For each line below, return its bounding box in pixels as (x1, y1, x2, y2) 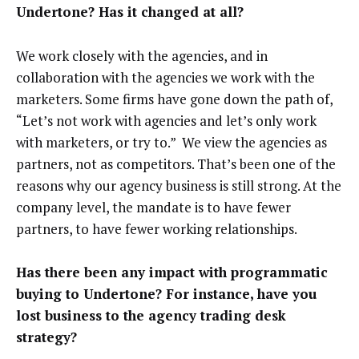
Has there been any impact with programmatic (16, 263, 328, 282)
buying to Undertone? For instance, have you (16, 284, 317, 304)
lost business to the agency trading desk (16, 306, 286, 325)
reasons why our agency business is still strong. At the (16, 175, 341, 195)
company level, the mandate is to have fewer (16, 197, 291, 216)
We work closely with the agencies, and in (16, 46, 268, 65)
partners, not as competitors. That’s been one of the (16, 154, 336, 173)
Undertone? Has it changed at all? (16, 2, 244, 22)
